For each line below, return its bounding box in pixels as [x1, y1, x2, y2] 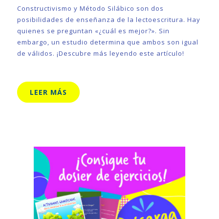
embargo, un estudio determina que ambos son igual [17, 38, 198, 46]
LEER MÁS [30, 88, 67, 97]
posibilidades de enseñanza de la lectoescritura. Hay [17, 15, 200, 24]
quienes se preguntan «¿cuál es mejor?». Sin [17, 26, 170, 35]
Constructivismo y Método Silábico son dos [17, 4, 164, 13]
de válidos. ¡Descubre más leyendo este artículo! [17, 49, 184, 58]
